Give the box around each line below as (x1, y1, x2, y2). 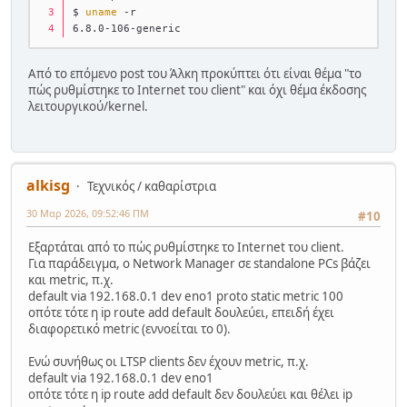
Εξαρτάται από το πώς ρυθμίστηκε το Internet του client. (28, 239, 344, 256)
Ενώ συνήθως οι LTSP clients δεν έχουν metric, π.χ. (28, 353, 309, 371)
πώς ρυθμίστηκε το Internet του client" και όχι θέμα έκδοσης (28, 81, 366, 98)
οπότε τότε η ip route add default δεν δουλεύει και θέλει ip (28, 386, 352, 403)
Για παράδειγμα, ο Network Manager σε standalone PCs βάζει (28, 255, 371, 273)
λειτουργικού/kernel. (28, 97, 148, 114)
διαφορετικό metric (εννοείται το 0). (28, 321, 231, 338)
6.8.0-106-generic (73, 22, 182, 35)
